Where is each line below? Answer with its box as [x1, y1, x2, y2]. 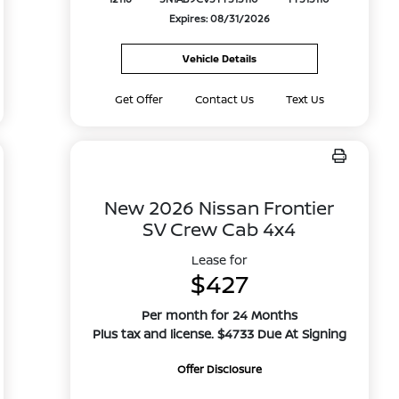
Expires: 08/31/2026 [168, 12, 270, 26]
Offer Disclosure [176, 362, 262, 377]
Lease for [191, 251, 248, 268]
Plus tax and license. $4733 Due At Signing [92, 325, 346, 342]
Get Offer [115, 92, 164, 107]
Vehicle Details [182, 52, 256, 65]
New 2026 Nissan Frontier [104, 195, 335, 220]
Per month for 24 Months [141, 306, 297, 323]
